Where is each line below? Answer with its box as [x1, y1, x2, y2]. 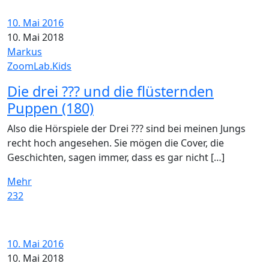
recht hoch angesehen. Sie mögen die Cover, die [7, 136, 224, 150]
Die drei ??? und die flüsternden [7, 82, 214, 101]
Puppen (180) [7, 98, 94, 118]
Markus [7, 45, 42, 58]
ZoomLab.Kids [7, 59, 71, 73]
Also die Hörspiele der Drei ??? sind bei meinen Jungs [7, 122, 246, 135]
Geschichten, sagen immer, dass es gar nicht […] [7, 151, 225, 164]
